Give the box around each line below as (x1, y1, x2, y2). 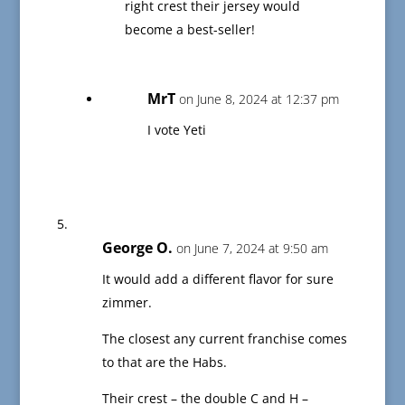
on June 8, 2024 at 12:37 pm (178, 90, 339, 108)
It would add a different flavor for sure (101, 270, 334, 288)
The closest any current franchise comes (101, 330, 347, 348)
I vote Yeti (146, 121, 206, 139)
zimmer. (101, 294, 152, 312)
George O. (101, 238, 173, 259)
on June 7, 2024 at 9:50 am (175, 240, 328, 258)
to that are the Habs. (101, 353, 227, 372)
